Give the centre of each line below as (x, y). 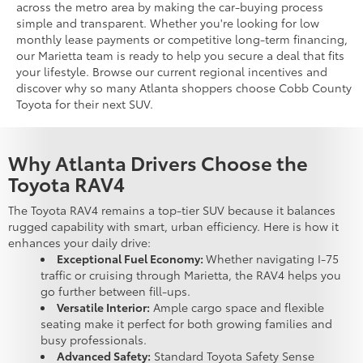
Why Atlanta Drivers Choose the (158, 162)
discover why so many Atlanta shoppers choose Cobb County (184, 87)
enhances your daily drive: (79, 242)
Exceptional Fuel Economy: (131, 258)
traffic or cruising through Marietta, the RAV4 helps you (191, 274)
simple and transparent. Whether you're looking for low (168, 22)
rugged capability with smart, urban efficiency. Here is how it (173, 226)
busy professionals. (94, 339)
